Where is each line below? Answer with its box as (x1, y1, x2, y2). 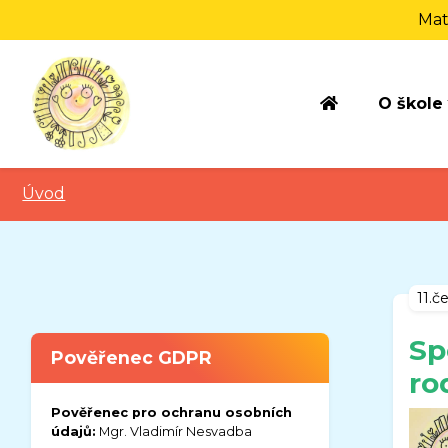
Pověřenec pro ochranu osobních (51, 404, 292, 420)
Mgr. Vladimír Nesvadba (96, 423, 252, 439)
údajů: (51, 423, 96, 439)
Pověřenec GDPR (51, 346, 212, 368)
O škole (377, 93, 443, 113)
